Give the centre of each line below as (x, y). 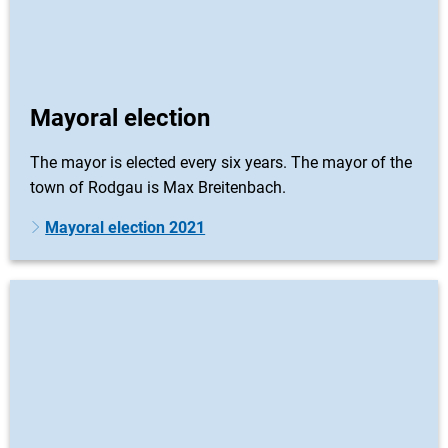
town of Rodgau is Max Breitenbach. (158, 187)
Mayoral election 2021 (125, 227)
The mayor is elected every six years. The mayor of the (221, 162)
